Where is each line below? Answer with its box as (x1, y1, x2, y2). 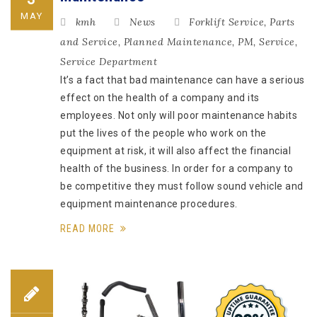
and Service (60, 35, 118, 48)
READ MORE (60, 222, 117, 234)
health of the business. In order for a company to (60, 162, 294, 174)
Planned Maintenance (123, 35, 232, 48)
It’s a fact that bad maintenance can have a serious (60, 74, 305, 86)
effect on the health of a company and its (60, 91, 260, 103)
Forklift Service (189, 15, 264, 28)
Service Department (60, 54, 157, 68)
